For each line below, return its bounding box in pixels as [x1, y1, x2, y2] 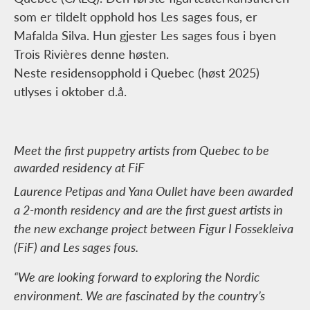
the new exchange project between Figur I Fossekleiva [14, 219, 293, 237]
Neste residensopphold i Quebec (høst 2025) [14, 64, 259, 82]
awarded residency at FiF [14, 158, 145, 176]
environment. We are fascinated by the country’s [14, 286, 265, 304]
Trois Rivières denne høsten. [14, 45, 169, 63]
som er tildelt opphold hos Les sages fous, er [14, 8, 257, 26]
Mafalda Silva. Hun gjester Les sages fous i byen [14, 26, 276, 44]
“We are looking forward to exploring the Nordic [14, 268, 259, 286]
